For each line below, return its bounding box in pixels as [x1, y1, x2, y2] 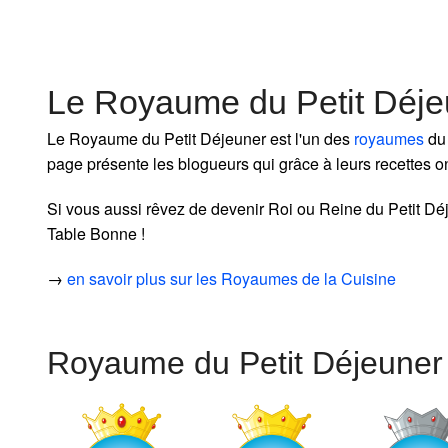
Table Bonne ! [47, 221, 145, 245]
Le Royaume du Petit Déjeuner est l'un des [47, 126, 354, 150]
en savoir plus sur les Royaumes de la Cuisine [67, 266, 396, 290]
